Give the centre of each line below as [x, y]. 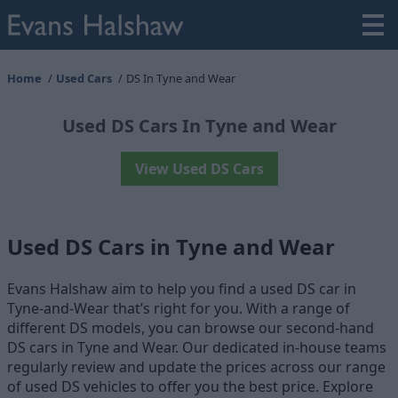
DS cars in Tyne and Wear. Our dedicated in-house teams [197, 347]
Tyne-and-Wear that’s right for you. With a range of [179, 308]
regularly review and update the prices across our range [196, 366]
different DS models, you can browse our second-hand [191, 327]
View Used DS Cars [199, 169]
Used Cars [84, 78]
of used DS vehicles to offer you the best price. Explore [190, 386]
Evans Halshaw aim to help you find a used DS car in [182, 288]
